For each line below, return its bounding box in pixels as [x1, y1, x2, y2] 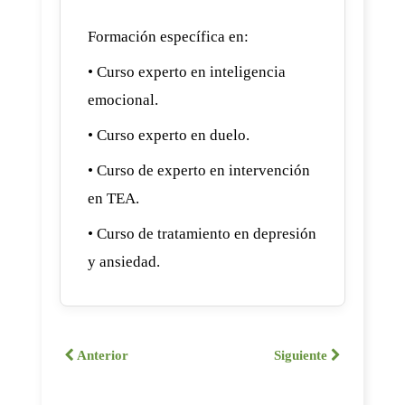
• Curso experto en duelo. [88, 126, 250, 144]
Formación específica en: [88, 27, 249, 45]
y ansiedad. [88, 252, 160, 270]
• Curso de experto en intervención [88, 161, 310, 179]
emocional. [88, 90, 158, 108]
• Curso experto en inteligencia [88, 62, 286, 80]
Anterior [74, 347, 128, 363]
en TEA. [88, 189, 139, 207]
